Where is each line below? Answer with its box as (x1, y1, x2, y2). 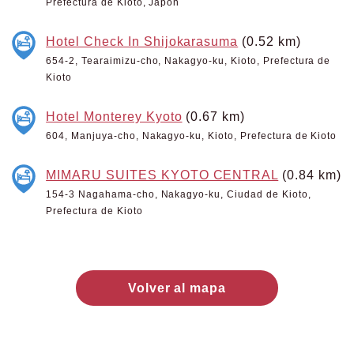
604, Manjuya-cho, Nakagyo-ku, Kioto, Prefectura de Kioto (46, 130, 337, 141)
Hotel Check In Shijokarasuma (46, 34, 239, 48)
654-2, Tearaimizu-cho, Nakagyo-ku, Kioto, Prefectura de (46, 55, 331, 66)
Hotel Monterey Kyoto (46, 109, 183, 123)
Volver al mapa (127, 281, 227, 295)
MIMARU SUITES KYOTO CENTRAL (46, 168, 279, 182)
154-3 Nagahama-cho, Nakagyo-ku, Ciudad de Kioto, (46, 189, 311, 200)
